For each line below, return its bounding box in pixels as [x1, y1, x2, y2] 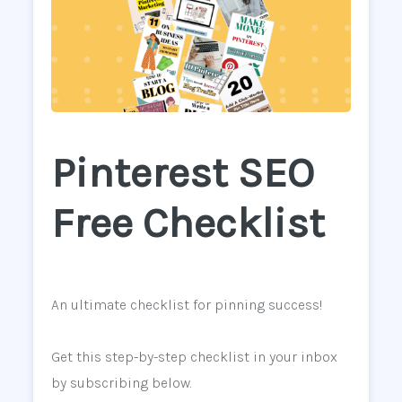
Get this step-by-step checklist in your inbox [50, 347, 337, 365]
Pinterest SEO [50, 148, 314, 198]
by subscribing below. [50, 373, 192, 391]
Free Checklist [50, 198, 325, 249]
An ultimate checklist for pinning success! [50, 295, 322, 313]
